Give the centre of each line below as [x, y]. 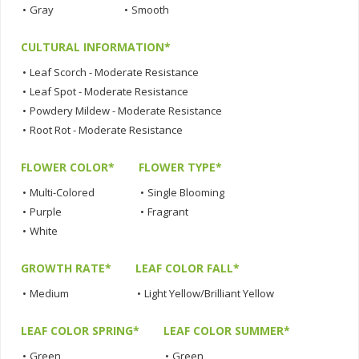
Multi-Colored [62, 193]
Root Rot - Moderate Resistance [106, 130]
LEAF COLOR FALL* [188, 268]
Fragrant [168, 212]
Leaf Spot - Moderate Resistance [109, 92]
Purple [46, 212]
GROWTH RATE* [66, 268]
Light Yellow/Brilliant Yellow [209, 294]
